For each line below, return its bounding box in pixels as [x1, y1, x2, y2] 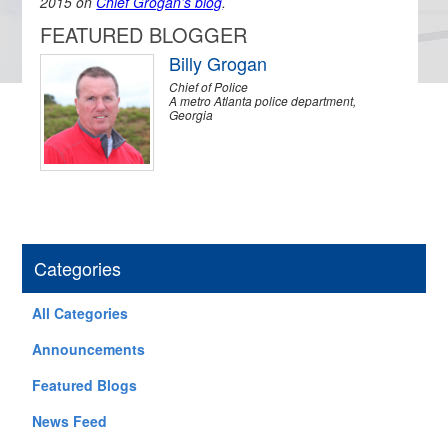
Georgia [169, 106, 214, 123]
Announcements [32, 339, 146, 359]
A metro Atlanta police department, [169, 92, 357, 109]
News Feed [32, 411, 108, 431]
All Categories [32, 303, 129, 323]
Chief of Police [169, 78, 249, 95]
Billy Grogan [169, 50, 268, 76]
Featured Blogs [32, 375, 138, 395]
